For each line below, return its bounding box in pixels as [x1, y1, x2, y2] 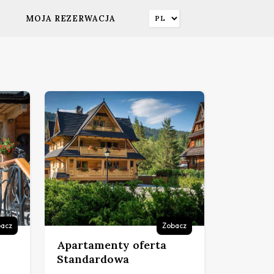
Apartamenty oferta [57, 237, 166, 252]
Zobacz [162, 220, 187, 230]
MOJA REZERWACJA [26, 13, 116, 24]
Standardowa [57, 251, 129, 266]
